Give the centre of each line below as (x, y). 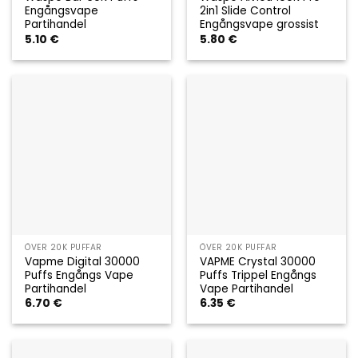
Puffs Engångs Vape (80, 276)
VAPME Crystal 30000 (258, 262)
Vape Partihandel (247, 289)
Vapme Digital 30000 (83, 262)
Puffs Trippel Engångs (259, 276)
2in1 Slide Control (246, 11)
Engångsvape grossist (260, 25)
